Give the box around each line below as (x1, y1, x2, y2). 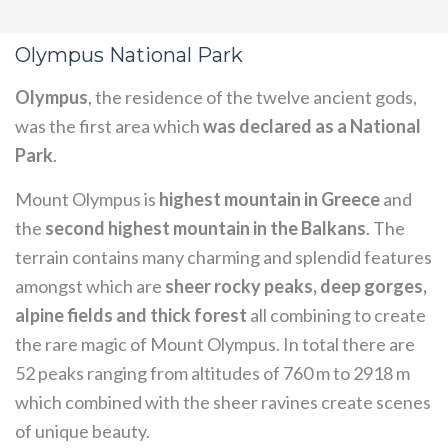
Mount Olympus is (15, 188, 159, 210)
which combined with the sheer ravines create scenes (15, 391, 431, 413)
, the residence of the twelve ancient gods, (88, 86, 417, 108)
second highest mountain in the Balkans (45, 217, 366, 239)
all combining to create (247, 304, 426, 326)
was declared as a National (203, 115, 421, 137)
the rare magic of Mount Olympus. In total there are (15, 333, 415, 355)
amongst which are (15, 275, 162, 297)
